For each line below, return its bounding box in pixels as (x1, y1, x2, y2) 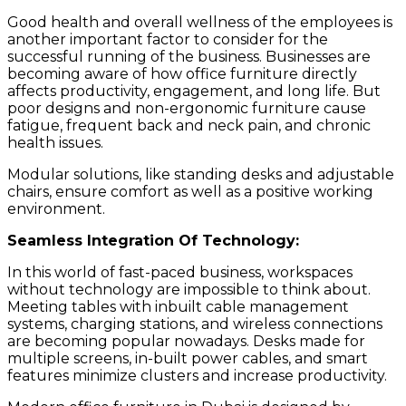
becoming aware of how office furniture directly (7, 64, 357, 82)
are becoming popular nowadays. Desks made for (7, 332, 365, 350)
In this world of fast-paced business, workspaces (7, 263, 353, 281)
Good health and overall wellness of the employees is (7, 13, 392, 31)
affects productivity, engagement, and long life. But (7, 82, 381, 100)
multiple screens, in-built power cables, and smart (7, 349, 368, 367)
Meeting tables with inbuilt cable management (7, 297, 349, 315)
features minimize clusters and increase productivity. (7, 366, 387, 384)
